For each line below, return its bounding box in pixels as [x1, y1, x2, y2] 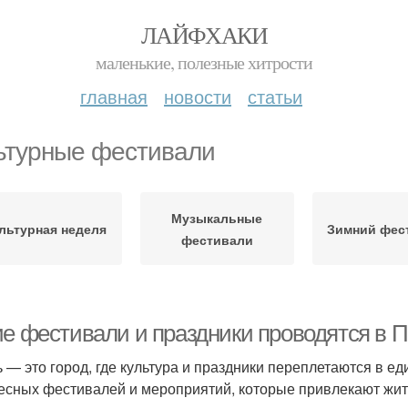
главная [80, 83, 148, 109]
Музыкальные [171, 209, 263, 227]
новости [164, 83, 231, 109]
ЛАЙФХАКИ [140, 19, 268, 50]
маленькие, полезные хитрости [96, 50, 312, 75]
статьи [248, 83, 302, 109]
